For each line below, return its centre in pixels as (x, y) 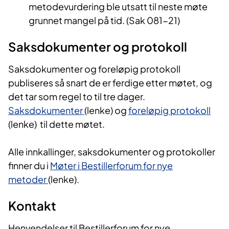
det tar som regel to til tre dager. (77, 97)
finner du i (29, 166)
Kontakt (32, 206)
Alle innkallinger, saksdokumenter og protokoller (112, 152)
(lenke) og (106, 110)
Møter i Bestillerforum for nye (111, 166)
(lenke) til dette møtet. (56, 124)
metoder (28, 179)
